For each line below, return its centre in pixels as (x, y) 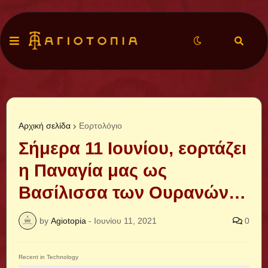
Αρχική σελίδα (45, 126)
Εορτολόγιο (100, 126)
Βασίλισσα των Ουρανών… (132, 193)
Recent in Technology (48, 257)
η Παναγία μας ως (93, 170)
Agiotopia (68, 220)
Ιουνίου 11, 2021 (125, 220)
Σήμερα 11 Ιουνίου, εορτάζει (133, 148)
